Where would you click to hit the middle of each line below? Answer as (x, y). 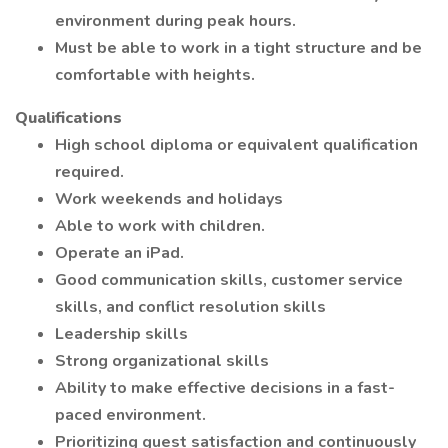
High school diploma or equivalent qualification (236, 145)
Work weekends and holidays (169, 199)
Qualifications (68, 118)
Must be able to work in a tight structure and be (238, 48)
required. (89, 172)
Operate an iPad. (119, 253)
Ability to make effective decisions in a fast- (225, 388)
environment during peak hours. (175, 21)
